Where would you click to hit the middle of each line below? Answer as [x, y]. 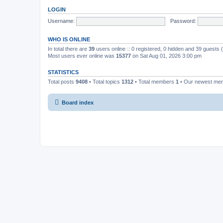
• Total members [155, 82]
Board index [78, 102]
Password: [183, 21]
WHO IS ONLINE [69, 39]
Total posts [62, 82]
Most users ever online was [82, 56]
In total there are [68, 49]
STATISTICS [63, 72]
